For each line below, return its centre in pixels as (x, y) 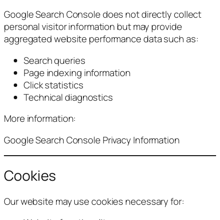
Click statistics (54, 85)
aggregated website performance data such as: (101, 39)
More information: (40, 119)
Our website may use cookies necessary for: (94, 201)
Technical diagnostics (68, 97)
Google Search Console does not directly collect (103, 14)
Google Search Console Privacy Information (92, 140)
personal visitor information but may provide (93, 27)
